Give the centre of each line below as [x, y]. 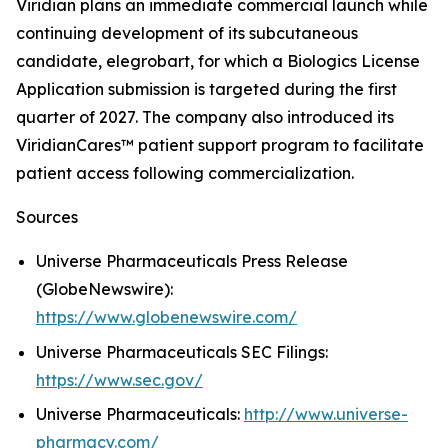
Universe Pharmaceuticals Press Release [192, 261]
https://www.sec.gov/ [119, 379]
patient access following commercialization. [185, 173]
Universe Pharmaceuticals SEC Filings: [182, 351]
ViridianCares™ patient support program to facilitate [220, 145]
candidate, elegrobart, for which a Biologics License [218, 61]
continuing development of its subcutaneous [187, 33]
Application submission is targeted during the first [206, 89]
